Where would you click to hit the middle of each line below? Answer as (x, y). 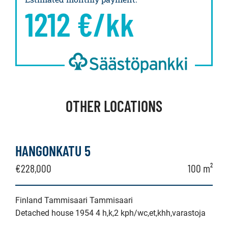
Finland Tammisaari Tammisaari (74, 200)
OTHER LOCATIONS (114, 106)
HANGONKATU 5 (53, 151)
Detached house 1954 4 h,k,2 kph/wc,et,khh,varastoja (110, 213)
